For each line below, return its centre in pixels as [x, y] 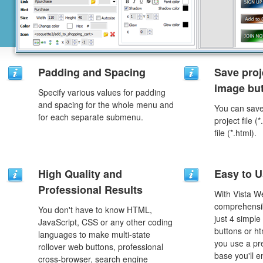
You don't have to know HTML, [95, 210]
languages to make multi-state [94, 234]
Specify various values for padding [102, 92]
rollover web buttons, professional [101, 247]
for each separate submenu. [91, 117]
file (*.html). [235, 133]
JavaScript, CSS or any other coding [105, 222]
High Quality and [80, 174]
